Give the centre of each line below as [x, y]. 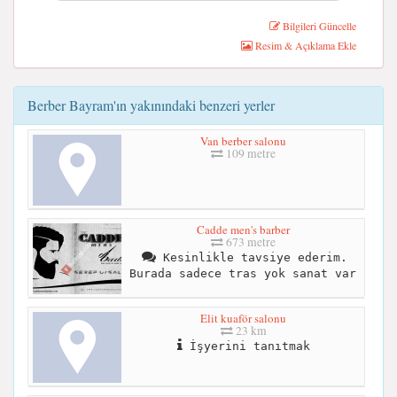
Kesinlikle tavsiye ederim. [251, 257]
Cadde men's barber [243, 229]
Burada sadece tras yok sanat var [242, 273]
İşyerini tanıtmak [246, 346]
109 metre [249, 153]
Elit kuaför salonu [243, 318]
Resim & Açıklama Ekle [304, 46]
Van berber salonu [243, 140]
